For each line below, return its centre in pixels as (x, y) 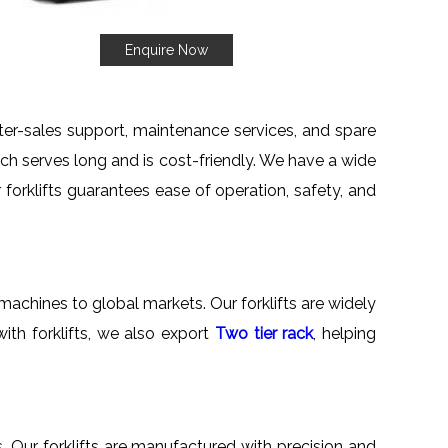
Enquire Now (166, 49)
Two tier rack (264, 333)
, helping (345, 333)
